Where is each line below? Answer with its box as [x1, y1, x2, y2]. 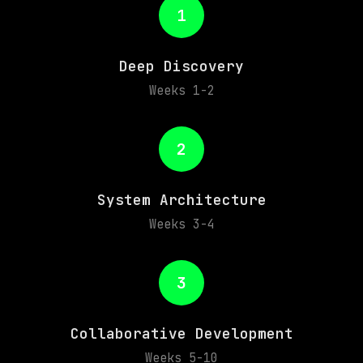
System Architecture [96, 190, 267, 209]
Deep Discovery [119, 57, 244, 75]
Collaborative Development [70, 324, 293, 343]
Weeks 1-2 [148, 83, 215, 99]
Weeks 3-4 [148, 216, 215, 233]
